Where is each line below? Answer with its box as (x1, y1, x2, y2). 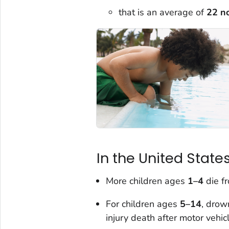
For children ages (105, 198, 180, 211)
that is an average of (119, 6, 207, 18)
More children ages (105, 175, 188, 188)
